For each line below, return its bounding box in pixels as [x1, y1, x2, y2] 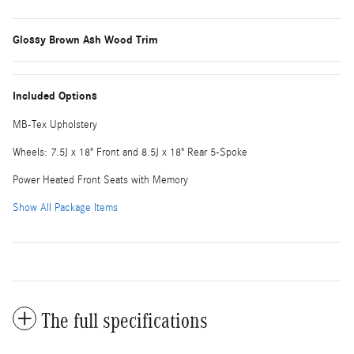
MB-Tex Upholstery [13, 118, 97, 131]
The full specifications [41, 308, 208, 333]
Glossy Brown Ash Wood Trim [13, 32, 158, 47]
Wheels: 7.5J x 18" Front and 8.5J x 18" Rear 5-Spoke [13, 145, 247, 159]
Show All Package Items [13, 201, 118, 214]
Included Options [13, 88, 97, 103]
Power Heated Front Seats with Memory [13, 173, 188, 186]
